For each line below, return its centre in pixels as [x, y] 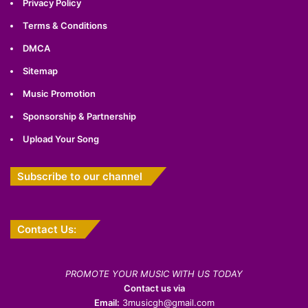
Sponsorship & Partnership [79, 117]
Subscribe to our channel [80, 177]
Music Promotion [59, 94]
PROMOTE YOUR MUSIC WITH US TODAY [154, 274]
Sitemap [40, 71]
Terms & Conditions [65, 26]
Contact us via [154, 288]
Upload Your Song [61, 139]
